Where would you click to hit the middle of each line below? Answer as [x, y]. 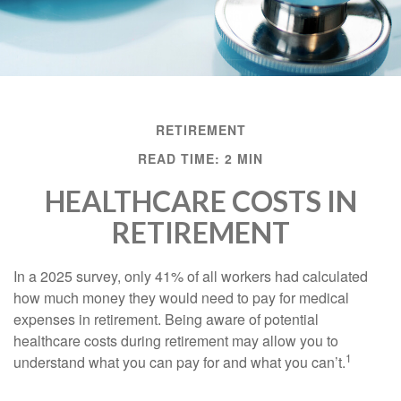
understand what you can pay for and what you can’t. [179, 363]
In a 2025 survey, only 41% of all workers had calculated [191, 277]
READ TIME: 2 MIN [200, 159]
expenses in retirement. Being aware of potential [166, 320]
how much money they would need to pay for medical [181, 298]
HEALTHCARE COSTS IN [200, 201]
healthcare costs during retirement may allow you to [176, 341]
